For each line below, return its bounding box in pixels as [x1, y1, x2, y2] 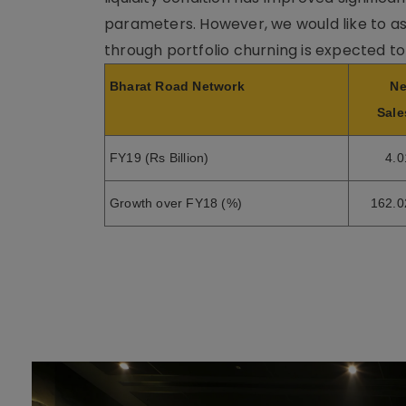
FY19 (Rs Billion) [110, 150, 209, 165]
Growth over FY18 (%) [110, 196, 242, 210]
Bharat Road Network [110, 79, 245, 93]
